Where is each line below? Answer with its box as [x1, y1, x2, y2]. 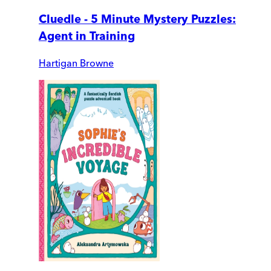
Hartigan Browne [39, 57, 114, 70]
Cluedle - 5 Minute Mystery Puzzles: [39, 11, 236, 26]
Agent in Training [39, 28, 135, 43]
